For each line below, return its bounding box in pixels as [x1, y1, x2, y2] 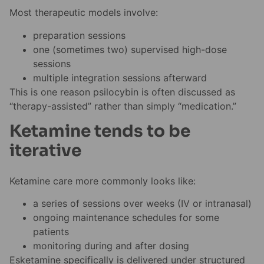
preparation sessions [33, 29, 126, 41]
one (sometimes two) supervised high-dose [33, 43, 227, 55]
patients [33, 226, 69, 238]
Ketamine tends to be [9, 121, 190, 142]
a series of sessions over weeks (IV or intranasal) [33, 197, 252, 210]
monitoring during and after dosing [33, 240, 189, 252]
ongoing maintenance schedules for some [33, 212, 219, 224]
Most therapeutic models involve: [9, 6, 158, 19]
